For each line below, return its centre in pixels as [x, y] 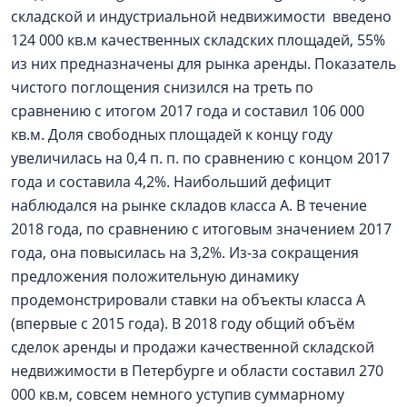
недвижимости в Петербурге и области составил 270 [197, 371]
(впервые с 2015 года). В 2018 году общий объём [183, 323]
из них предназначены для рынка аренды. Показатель [203, 64]
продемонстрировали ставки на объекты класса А [188, 300]
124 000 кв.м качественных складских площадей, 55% [198, 40]
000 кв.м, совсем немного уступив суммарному [178, 394]
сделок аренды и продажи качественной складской [193, 347]
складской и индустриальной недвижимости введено [201, 16]
